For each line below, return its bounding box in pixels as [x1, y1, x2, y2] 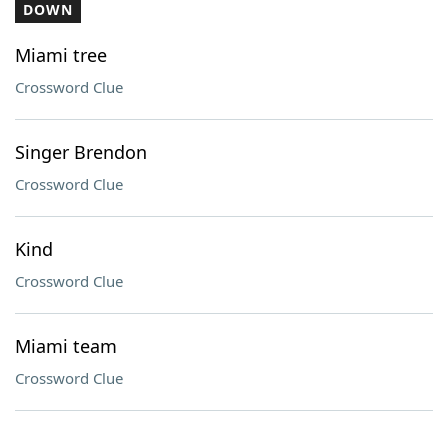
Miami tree [15, 43, 107, 67]
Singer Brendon [15, 140, 147, 164]
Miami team [15, 334, 117, 358]
